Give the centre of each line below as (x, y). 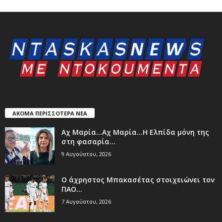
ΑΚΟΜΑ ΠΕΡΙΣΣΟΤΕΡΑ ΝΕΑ (50, 113)
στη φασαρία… (88, 141)
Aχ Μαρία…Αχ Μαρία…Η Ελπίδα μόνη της (135, 132)
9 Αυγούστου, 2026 (86, 154)
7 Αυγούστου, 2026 (86, 201)
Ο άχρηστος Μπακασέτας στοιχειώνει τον (138, 179)
